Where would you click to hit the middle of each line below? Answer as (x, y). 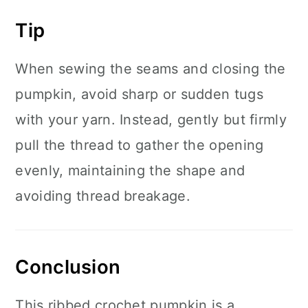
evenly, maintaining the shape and (130, 170)
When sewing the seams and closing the (151, 69)
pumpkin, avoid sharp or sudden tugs (139, 94)
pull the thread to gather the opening (140, 145)
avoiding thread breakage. (103, 196)
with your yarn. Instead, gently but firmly (151, 120)
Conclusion (68, 267)
